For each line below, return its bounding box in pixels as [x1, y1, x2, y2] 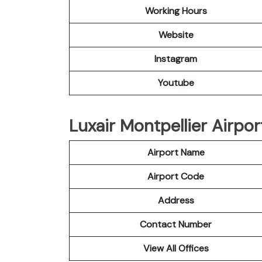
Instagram [154, 52, 197, 65]
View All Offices [143, 242, 209, 254]
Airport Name [147, 146, 205, 158]
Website [158, 28, 194, 41]
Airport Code [147, 170, 204, 182]
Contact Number [140, 218, 212, 230]
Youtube [157, 76, 194, 89]
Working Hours [144, 4, 207, 17]
